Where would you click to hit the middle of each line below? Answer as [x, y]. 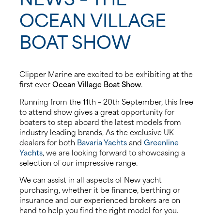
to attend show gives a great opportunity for [97, 111]
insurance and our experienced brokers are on [100, 200]
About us [22, 16]
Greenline [161, 142]
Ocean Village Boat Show [97, 84]
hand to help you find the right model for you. [99, 210]
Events [18, 70]
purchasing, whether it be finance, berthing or [100, 190]
